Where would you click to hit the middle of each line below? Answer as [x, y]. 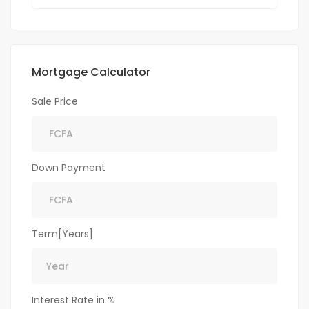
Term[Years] [62, 234]
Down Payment [69, 168]
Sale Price [55, 102]
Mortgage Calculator [91, 72]
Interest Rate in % [73, 300]
